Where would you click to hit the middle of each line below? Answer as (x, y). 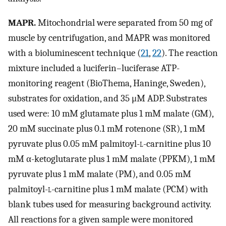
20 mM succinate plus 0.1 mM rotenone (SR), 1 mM (107, 129)
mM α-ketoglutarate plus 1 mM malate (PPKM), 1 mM (112, 159)
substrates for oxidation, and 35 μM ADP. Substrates (107, 99)
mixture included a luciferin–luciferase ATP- (94, 68)
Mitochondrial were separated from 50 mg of (124, 23)
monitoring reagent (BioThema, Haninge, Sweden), (107, 83)
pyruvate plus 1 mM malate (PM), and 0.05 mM (100, 174)
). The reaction (190, 53)
